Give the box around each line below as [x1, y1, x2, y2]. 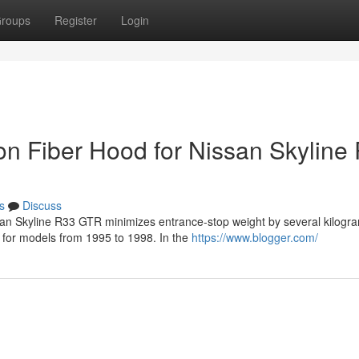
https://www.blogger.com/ [192, 229, 318, 245]
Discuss [22, 197, 62, 213]
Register [54, 12, 97, 28]
